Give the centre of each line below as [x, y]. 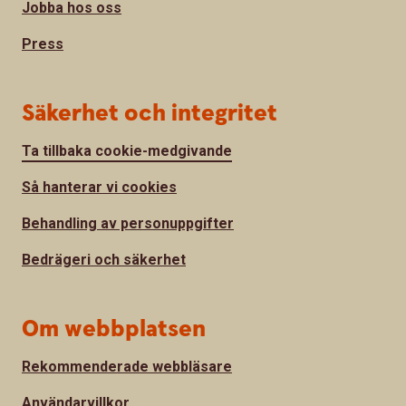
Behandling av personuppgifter [128, 223]
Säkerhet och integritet [150, 113]
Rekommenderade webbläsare [127, 366]
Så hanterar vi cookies [99, 187]
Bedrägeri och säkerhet [104, 259]
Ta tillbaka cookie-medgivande [127, 150]
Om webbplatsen [114, 329]
